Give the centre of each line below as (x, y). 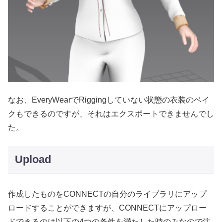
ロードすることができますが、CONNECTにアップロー (107, 208)
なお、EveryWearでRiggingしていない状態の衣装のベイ (109, 100)
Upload (33, 160)
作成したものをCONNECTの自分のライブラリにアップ (107, 194)
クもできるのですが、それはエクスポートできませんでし (111, 114)
